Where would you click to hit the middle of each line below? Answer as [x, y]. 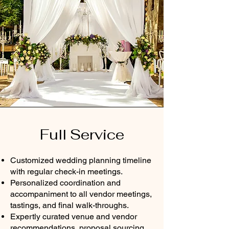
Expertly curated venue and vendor [74, 216]
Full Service [82, 134]
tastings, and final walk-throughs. [70, 205]
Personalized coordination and [65, 183]
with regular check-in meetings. [66, 171]
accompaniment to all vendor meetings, [81, 194]
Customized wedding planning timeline [81, 160]
